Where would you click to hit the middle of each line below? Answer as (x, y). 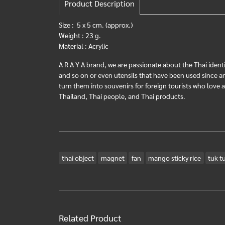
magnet (113, 158)
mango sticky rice (175, 158)
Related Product (90, 218)
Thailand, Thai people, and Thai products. (122, 96)
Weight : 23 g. (80, 35)
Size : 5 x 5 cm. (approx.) (96, 25)
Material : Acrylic (84, 46)
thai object (78, 158)
